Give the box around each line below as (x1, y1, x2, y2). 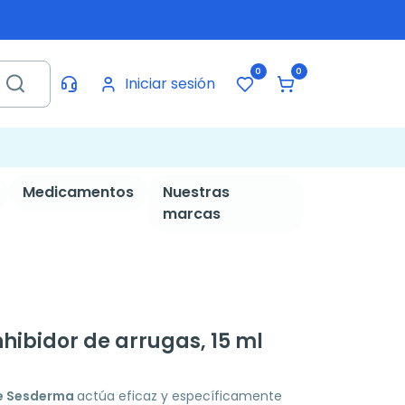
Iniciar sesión (124, 72, 215, 94)
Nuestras (162, 182, 230, 202)
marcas (162, 203, 221, 224)
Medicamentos (22, 182, 134, 202)
